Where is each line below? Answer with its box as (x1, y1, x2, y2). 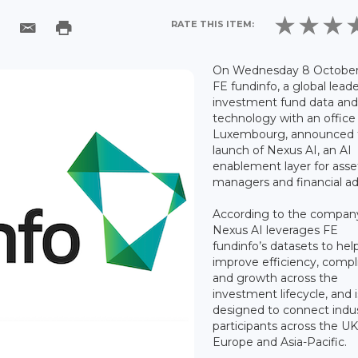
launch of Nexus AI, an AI (213, 142, 352, 157)
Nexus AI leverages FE (213, 222, 339, 237)
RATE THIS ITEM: (171, 18, 255, 30)
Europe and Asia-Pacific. (213, 334, 348, 349)
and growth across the (213, 270, 339, 285)
